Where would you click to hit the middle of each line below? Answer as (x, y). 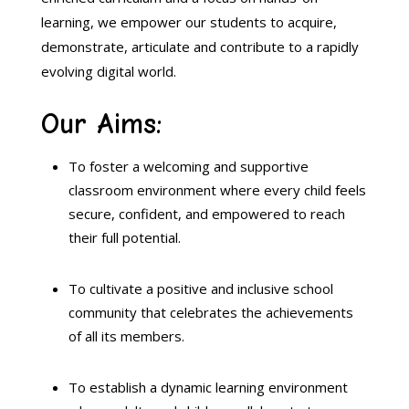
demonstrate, (84, 47)
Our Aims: (101, 124)
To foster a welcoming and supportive (188, 166)
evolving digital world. (108, 71)
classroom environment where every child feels (217, 190)
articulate (160, 47)
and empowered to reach (263, 214)
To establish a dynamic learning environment (208, 387)
